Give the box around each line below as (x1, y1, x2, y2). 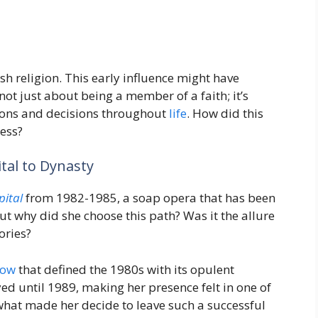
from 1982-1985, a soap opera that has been (23, 190, 275, 207)
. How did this (187, 104, 263, 121)
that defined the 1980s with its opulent (16, 261, 234, 278)
